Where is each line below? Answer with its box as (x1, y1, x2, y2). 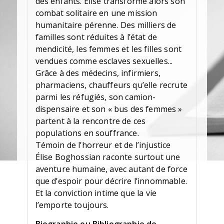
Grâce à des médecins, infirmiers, (35, 67, 160, 79)
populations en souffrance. (35, 127, 139, 139)
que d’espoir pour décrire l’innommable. (35, 175, 187, 187)
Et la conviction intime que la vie (35, 187, 157, 199)
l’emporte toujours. (35, 199, 109, 211)
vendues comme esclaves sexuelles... (35, 55, 173, 67)
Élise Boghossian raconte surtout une (35, 151, 180, 163)
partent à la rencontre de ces (35, 115, 146, 127)
